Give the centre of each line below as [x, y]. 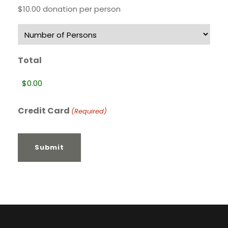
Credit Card [44, 111]
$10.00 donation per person [69, 9]
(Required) [89, 111]
